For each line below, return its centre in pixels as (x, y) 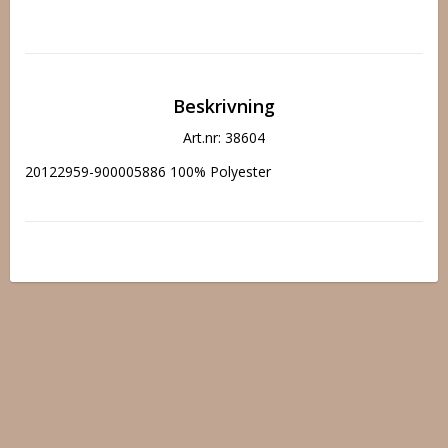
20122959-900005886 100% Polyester (148, 171)
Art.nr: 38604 (224, 137)
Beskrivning (224, 105)
